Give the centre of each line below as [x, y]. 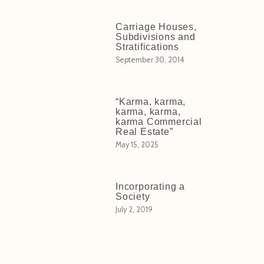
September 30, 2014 [150, 60]
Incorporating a [150, 186]
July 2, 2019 [134, 209]
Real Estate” [144, 131]
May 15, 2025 [137, 144]
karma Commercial [159, 121]
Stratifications [147, 47]
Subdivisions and [155, 37]
